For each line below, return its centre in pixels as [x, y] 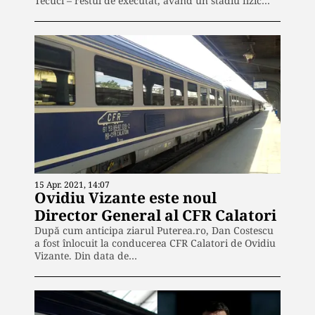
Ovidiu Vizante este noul [126, 197]
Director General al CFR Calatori [155, 215]
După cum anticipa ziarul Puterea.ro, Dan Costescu [154, 230]
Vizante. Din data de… [86, 255]
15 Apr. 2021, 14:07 [72, 184]
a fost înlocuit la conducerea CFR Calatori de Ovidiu [155, 243]
